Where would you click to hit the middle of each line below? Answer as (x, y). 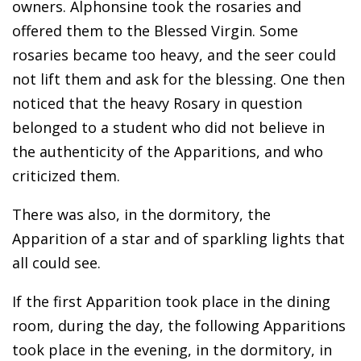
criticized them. (66, 175)
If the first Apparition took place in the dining (171, 301)
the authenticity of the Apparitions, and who (168, 151)
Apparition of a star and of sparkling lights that (178, 238)
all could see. (56, 262)
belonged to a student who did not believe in (168, 127)
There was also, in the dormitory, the (141, 214)
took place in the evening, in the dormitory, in (172, 349)
